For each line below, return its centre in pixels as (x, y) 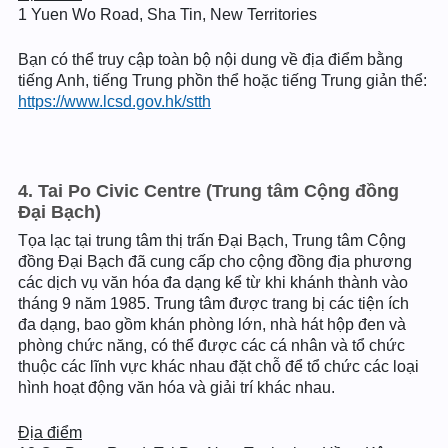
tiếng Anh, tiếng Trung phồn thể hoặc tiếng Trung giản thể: (222, 80)
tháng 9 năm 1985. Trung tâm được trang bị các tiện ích (213, 303)
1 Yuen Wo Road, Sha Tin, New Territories (167, 14)
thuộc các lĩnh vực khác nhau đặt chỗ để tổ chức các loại (218, 366)
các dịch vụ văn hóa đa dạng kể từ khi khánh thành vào (213, 282)
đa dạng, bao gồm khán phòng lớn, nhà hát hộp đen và (212, 324)
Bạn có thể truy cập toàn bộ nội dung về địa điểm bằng (210, 59)
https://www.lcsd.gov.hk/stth (114, 101)
